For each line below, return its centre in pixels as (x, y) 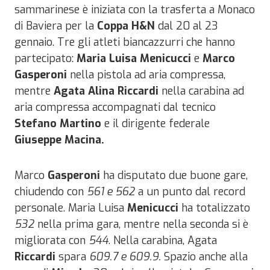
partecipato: (46, 58)
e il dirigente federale (155, 123)
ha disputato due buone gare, (174, 175)
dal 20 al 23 (187, 26)
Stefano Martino (58, 123)
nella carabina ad (201, 91)
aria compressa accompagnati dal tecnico (115, 107)
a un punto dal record (190, 191)
